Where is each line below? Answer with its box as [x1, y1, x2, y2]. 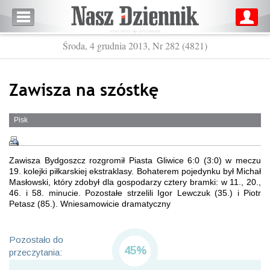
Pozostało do [9, 234, 63, 245]
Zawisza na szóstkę [9, 78, 159, 100]
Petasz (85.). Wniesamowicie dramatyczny [9, 199, 171, 209]
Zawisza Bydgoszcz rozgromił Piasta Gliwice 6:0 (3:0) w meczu [9, 155, 261, 165]
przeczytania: [9, 247, 62, 257]
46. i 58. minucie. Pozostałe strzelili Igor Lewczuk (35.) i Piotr [9, 188, 261, 198]
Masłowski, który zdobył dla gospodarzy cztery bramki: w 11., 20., [9, 177, 261, 187]
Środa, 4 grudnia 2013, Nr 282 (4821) [63, 39, 207, 52]
